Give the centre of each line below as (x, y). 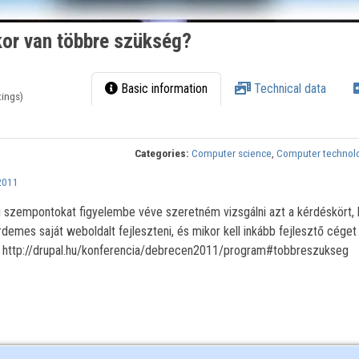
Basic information (163, 89)
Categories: (162, 153)
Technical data (289, 89)
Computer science (232, 153)
